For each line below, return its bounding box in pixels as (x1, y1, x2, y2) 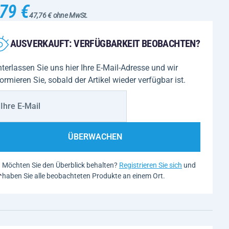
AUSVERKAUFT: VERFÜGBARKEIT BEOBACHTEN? (10, 37, 200, 50)
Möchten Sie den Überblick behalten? (2, 161, 119, 169)
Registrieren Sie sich (119, 161, 182, 169)
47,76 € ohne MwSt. (29, 11, 88, 19)
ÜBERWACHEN (68, 132, 122, 142)
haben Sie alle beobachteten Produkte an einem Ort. (2, 172, 165, 180)
